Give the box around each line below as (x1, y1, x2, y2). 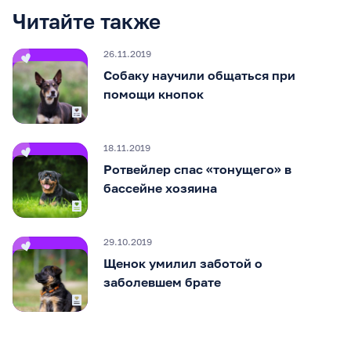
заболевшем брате (103, 273, 221, 290)
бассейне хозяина (103, 179, 217, 196)
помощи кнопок (103, 85, 204, 102)
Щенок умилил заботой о (103, 255, 262, 271)
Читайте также (13, 9, 161, 34)
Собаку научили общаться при (103, 67, 295, 83)
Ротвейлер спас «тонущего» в (103, 161, 291, 177)
